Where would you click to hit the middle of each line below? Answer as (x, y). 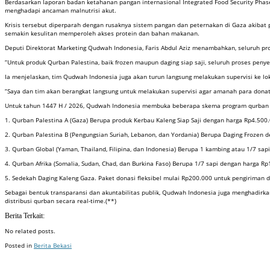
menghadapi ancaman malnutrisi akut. (61, 11)
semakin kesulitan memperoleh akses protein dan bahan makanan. (102, 33)
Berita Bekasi (53, 246)
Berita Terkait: (25, 216)
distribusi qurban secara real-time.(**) (61, 201)
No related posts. (30, 231)
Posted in (19, 246)
